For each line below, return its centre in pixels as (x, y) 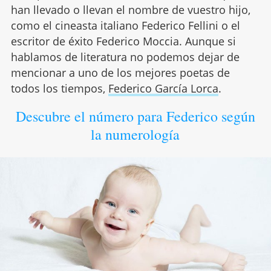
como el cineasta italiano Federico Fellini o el (125, 25)
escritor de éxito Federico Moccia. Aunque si (123, 41)
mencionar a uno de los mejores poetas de (120, 72)
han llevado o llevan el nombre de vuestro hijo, (130, 9)
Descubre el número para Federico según (135, 116)
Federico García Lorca (163, 88)
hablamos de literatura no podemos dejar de (125, 57)
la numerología (135, 134)
